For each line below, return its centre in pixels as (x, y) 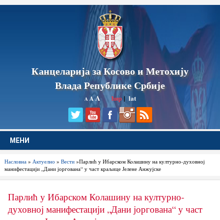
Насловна (15, 162)
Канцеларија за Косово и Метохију (110, 71)
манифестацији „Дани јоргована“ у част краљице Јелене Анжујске (82, 169)
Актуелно (43, 162)
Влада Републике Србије (110, 85)
